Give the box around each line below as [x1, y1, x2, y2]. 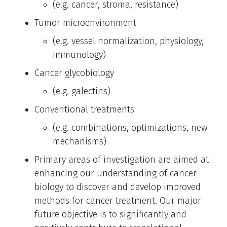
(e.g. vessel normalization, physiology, [53, 35, 204, 47]
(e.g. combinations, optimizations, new [53, 122, 208, 133]
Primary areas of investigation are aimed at [34, 154, 209, 165]
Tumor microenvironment [34, 17, 136, 28]
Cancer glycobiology [34, 67, 114, 79]
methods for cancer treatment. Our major [34, 195, 201, 206]
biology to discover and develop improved [34, 181, 201, 193]
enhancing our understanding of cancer [34, 167, 197, 179]
